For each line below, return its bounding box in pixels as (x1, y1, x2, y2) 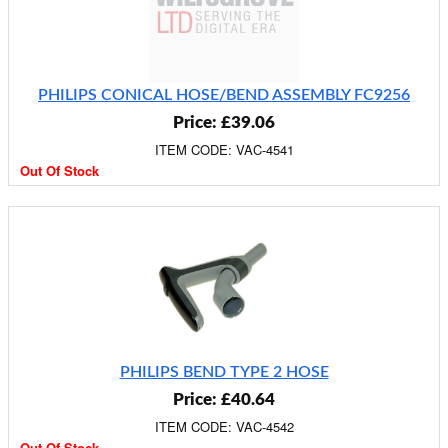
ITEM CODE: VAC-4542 (154, 417, 294, 436)
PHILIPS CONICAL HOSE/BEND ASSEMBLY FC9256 (38, 87, 410, 103)
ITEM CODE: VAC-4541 (154, 140, 294, 159)
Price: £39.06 (173, 114, 275, 131)
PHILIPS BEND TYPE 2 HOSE (119, 364, 329, 380)
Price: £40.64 (173, 391, 275, 408)
